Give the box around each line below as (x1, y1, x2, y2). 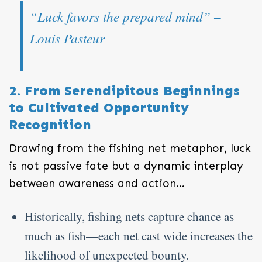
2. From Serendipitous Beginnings (9, 82, 240, 99)
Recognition (9, 116, 91, 133)
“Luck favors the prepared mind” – (30, 6, 221, 25)
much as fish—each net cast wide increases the (25, 227, 253, 244)
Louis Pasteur (30, 28, 105, 47)
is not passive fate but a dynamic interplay (9, 159, 243, 173)
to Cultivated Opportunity (9, 99, 189, 116)
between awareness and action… (9, 177, 185, 191)
